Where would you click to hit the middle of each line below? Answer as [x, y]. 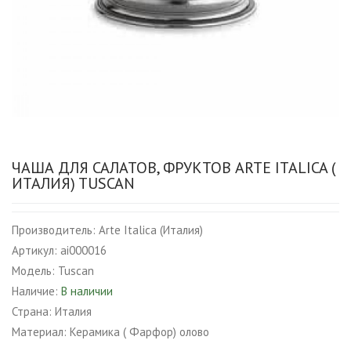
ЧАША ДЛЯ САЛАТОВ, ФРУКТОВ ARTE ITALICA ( [174, 168]
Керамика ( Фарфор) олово [139, 332]
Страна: [32, 311]
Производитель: [54, 230]
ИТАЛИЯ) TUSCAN [73, 183]
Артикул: [34, 250]
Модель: [33, 271]
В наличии [87, 291]
